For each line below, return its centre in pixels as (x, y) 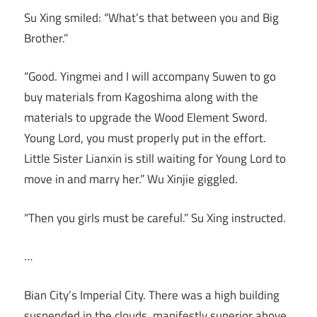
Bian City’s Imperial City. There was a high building (152, 295)
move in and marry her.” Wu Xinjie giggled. (131, 179)
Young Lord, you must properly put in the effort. (145, 138)
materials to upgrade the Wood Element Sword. (146, 118)
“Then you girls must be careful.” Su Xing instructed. (155, 218)
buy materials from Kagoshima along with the (141, 97)
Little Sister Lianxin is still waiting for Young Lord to (155, 159)
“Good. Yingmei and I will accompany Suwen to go (150, 77)
